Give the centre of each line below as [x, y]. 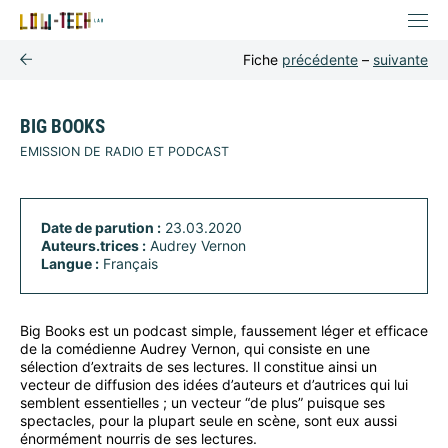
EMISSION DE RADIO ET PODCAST [124, 151]
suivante [400, 59]
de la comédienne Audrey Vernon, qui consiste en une [195, 348]
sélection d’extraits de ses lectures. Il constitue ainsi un [198, 366]
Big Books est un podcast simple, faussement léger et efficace [224, 330]
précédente [320, 59]
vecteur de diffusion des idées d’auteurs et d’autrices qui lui [214, 384]
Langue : [70, 263]
